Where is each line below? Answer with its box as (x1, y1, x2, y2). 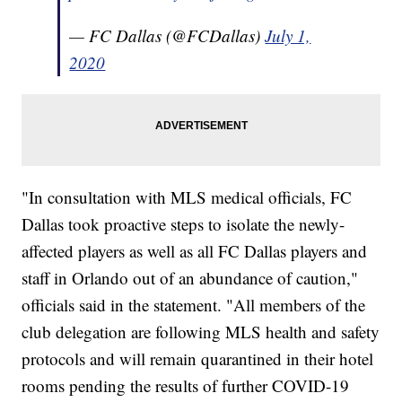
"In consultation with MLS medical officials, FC (22, 186, 353, 209)
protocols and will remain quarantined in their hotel (22, 347, 374, 371)
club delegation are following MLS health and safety (22, 320, 380, 344)
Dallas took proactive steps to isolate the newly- (22, 213, 345, 236)
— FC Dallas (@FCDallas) (69, 24, 266, 48)
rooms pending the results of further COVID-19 (22, 374, 350, 398)
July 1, (265, 24, 311, 48)
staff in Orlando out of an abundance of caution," (22, 267, 359, 290)
